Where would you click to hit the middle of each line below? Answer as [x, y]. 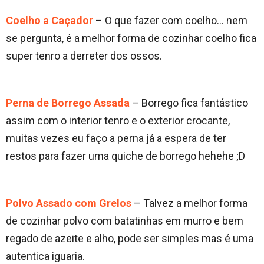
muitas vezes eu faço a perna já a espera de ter [116, 138]
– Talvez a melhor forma [189, 203]
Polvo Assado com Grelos [69, 203]
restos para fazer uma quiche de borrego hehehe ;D [126, 156]
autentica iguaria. [45, 256]
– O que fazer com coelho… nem [170, 21]
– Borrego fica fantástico [189, 103]
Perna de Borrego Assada [68, 103]
